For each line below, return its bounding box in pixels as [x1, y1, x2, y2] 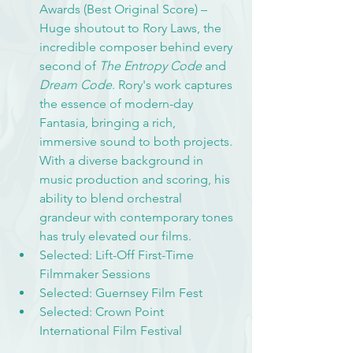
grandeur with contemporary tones [39, 209, 236, 225]
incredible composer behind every [39, 39, 236, 54]
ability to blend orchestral [39, 190, 185, 206]
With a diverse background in [39, 152, 206, 168]
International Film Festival [39, 322, 182, 338]
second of [39, 58, 99, 73]
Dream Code [39, 76, 112, 92]
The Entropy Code [99, 58, 202, 73]
